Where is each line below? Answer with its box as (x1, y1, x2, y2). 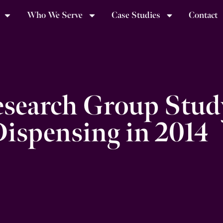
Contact (189, 9, 218, 21)
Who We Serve (27, 9, 83, 21)
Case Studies (111, 9, 160, 21)
